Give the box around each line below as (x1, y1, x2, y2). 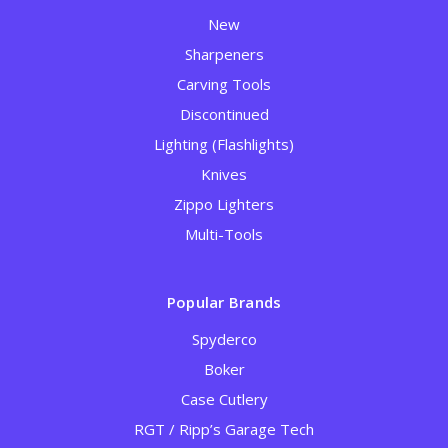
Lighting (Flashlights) (154, 134, 294, 155)
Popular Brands (166, 292, 282, 313)
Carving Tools (177, 74, 271, 95)
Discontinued (179, 104, 269, 125)
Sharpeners (184, 44, 264, 65)
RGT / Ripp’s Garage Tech (134, 419, 314, 440)
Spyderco (191, 329, 257, 350)
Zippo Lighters (174, 194, 274, 215)
